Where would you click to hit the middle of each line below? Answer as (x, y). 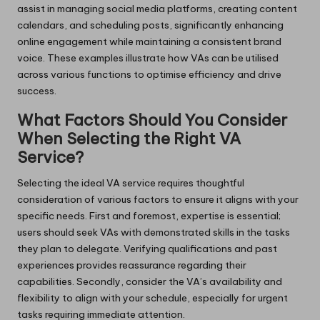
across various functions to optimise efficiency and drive (149, 74)
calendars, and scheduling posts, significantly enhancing (150, 25)
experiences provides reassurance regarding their (132, 265)
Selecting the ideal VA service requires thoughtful (131, 182)
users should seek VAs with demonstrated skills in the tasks (154, 232)
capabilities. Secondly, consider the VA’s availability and (150, 281)
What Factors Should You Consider (152, 120)
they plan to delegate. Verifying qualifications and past (147, 248)
